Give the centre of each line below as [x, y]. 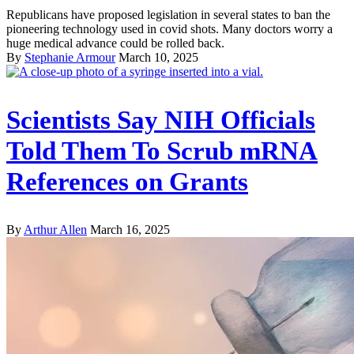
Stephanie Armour [70, 57]
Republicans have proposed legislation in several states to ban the [168, 14]
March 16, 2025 [130, 230]
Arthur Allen [55, 230]
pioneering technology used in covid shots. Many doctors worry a [169, 28]
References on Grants [127, 181]
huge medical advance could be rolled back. [115, 43]
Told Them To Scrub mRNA [162, 151]
